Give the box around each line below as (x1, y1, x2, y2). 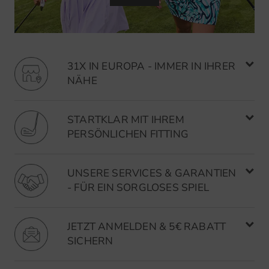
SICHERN (67, 234, 113, 248)
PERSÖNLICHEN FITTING (67, 127, 189, 141)
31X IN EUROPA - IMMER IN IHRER (67, 59, 235, 73)
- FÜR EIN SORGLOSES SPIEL (67, 181, 209, 195)
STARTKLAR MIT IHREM (67, 113, 184, 127)
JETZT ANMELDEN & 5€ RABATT (67, 220, 226, 234)
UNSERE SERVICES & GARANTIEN (67, 166, 237, 180)
